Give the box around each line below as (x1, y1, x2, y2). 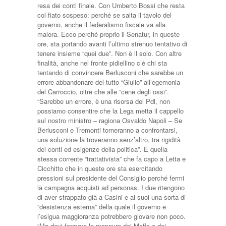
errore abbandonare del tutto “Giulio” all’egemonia (37, 77, 180, 87)
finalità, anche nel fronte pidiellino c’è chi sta (37, 58, 167, 68)
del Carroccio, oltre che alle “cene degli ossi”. (37, 87, 169, 96)
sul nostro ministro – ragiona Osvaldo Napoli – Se (37, 116, 182, 125)
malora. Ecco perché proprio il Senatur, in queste (37, 29, 180, 39)
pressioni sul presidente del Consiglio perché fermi (37, 173, 184, 183)
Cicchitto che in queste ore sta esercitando (37, 163, 162, 173)
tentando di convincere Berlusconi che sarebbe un (37, 68, 183, 77)
